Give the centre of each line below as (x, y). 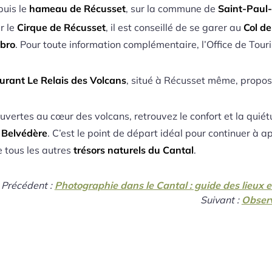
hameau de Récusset (78, 8)
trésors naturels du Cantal (134, 150)
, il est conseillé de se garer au (175, 27)
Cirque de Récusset (62, 27)
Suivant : (221, 200)
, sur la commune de (172, 8)
